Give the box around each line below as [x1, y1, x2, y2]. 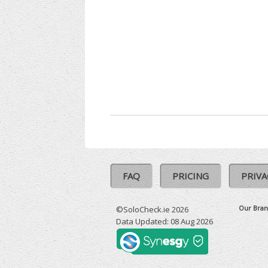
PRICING [172, 170, 209, 182]
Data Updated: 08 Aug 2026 [115, 216, 213, 227]
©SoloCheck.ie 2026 [115, 204, 188, 215]
